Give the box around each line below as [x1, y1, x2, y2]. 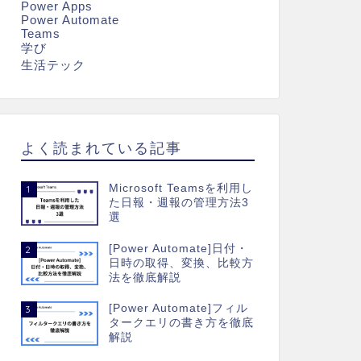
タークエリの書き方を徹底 [108, 317, 254, 330]
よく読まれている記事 [20, 139, 182, 157]
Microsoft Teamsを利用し [108, 182, 253, 195]
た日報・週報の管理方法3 [108, 197, 249, 210]
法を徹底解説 [108, 271, 181, 284]
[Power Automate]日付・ [108, 242, 248, 255]
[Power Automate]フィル [108, 302, 248, 315]
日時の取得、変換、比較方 [108, 256, 254, 269]
